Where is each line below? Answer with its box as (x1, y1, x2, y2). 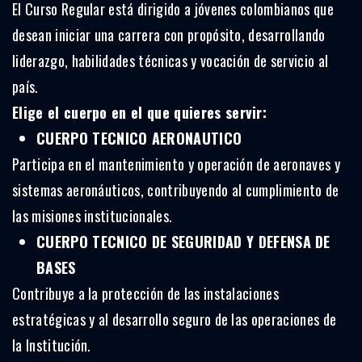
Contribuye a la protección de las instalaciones (12, 282, 280, 304)
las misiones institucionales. (12, 204, 173, 226)
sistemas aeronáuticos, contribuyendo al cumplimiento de (12, 179, 339, 200)
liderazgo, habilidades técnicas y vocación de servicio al (12, 49, 329, 71)
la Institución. (12, 334, 91, 356)
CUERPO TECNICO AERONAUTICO (36, 127, 242, 149)
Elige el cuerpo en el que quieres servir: (12, 101, 267, 123)
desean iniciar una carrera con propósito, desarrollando (12, 23, 326, 45)
